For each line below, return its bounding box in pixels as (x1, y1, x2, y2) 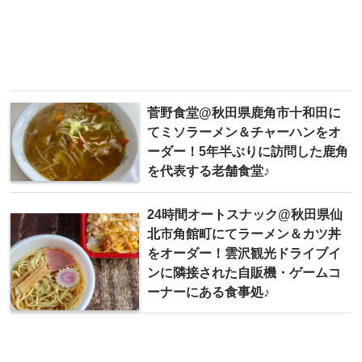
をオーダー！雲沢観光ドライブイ (147, 246, 341, 261)
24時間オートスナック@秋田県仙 (147, 207, 343, 222)
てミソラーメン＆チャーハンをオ (147, 124, 341, 140)
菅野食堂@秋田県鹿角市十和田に (147, 105, 341, 120)
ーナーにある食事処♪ (147, 284, 270, 300)
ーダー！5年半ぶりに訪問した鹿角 (147, 144, 348, 159)
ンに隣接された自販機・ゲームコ (147, 265, 341, 280)
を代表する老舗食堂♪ (147, 163, 270, 179)
